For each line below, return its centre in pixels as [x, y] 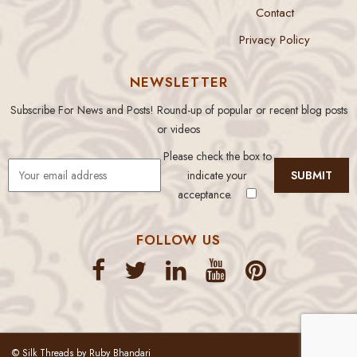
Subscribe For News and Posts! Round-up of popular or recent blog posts [178, 110]
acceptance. [207, 194]
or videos [178, 129]
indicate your [218, 175]
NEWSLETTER [178, 82]
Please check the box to [217, 156]
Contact [275, 12]
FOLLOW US [178, 239]
